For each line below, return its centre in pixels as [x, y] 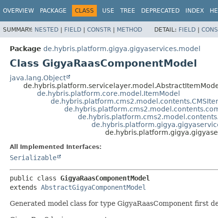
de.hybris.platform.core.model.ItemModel [109, 93]
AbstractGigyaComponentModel [93, 187]
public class [35, 178]
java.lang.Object [38, 78]
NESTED [46, 29]
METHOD [129, 29]
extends [25, 187]
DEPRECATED [160, 11]
